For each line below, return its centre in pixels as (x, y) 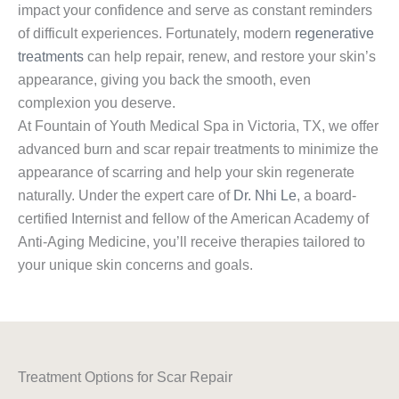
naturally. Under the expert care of (126, 196)
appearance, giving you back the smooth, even (164, 80)
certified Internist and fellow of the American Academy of (193, 219)
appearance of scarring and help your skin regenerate (186, 173)
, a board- (326, 196)
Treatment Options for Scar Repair (125, 378)
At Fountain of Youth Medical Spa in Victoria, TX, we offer (198, 126)
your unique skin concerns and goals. (135, 265)
